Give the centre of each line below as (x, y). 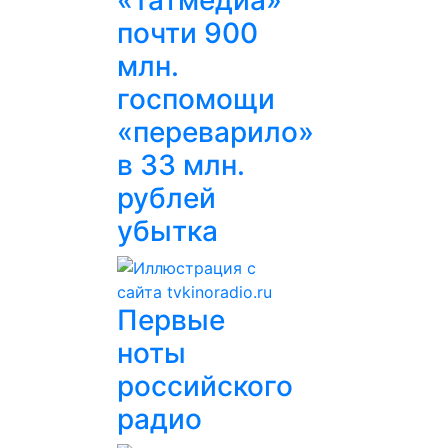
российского (205, 386)
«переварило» (215, 132)
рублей (166, 198)
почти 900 (187, 33)
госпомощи (196, 99)
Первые (171, 320)
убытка (167, 231)
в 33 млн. (181, 165)
